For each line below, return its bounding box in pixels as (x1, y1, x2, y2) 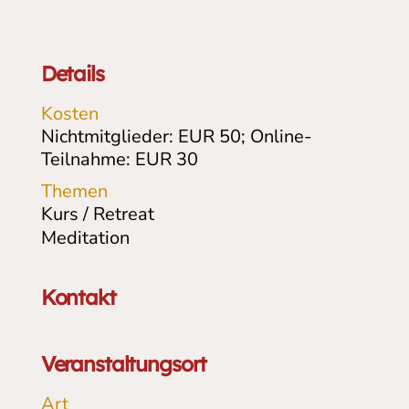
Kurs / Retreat (40, 201, 154, 226)
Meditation (40, 225, 130, 250)
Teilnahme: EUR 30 (40, 146, 198, 172)
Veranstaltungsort (40, 350, 207, 377)
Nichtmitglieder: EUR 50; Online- (40, 123, 311, 149)
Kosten (40, 100, 99, 126)
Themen (40, 178, 108, 204)
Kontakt (40, 283, 116, 310)
